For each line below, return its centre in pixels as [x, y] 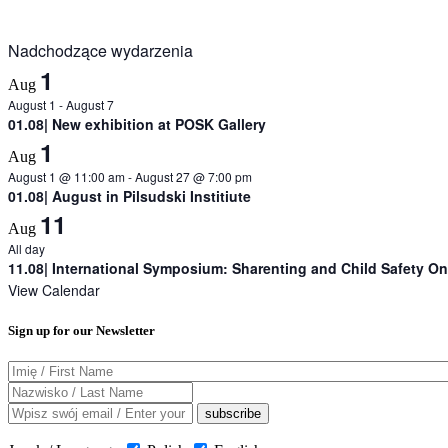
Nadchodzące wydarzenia [100, 50]
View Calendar [54, 289]
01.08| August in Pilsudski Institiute [129, 195]
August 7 [90, 104]
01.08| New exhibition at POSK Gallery [137, 123]
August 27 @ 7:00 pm [193, 176]
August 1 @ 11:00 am [66, 176]
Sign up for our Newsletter [81, 330]
